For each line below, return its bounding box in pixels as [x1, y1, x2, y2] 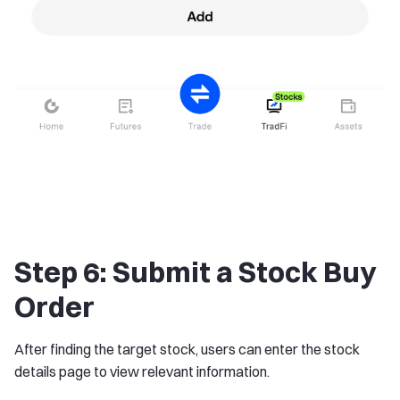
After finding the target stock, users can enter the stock [14, 340, 360, 359]
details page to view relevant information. [14, 362, 270, 381]
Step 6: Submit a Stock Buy [14, 254, 376, 290]
